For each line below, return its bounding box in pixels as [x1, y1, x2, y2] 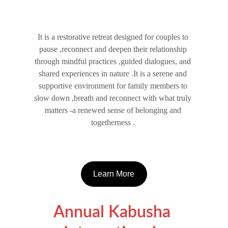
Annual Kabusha [53, 204, 175, 220]
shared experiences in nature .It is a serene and [39, 69, 189, 78]
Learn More [93, 169, 135, 178]
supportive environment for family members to [38, 81, 189, 90]
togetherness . [91, 118, 137, 127]
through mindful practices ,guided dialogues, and [35, 57, 193, 66]
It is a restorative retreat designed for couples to [37, 33, 190, 41]
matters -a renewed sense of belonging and [44, 106, 183, 115]
